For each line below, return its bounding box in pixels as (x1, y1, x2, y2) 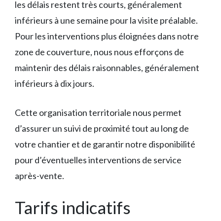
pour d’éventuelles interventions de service (15, 154, 182, 165)
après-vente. (15, 170, 64, 181)
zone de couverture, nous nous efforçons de (15, 46, 184, 57)
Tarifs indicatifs (15, 197, 131, 218)
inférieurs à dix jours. (15, 78, 94, 89)
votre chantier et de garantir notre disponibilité (15, 139, 195, 149)
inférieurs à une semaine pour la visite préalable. (15, 15, 198, 26)
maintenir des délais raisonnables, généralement (15, 62, 199, 73)
